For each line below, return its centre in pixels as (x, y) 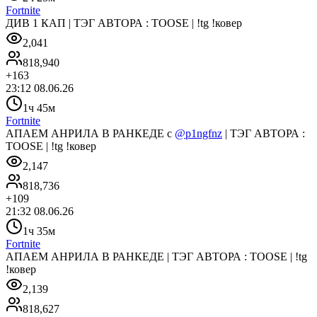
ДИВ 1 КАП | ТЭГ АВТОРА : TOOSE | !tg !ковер (124, 23)
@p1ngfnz (198, 133)
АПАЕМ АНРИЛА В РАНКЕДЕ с (90, 133)
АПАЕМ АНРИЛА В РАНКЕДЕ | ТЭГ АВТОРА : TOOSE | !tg (156, 256)
